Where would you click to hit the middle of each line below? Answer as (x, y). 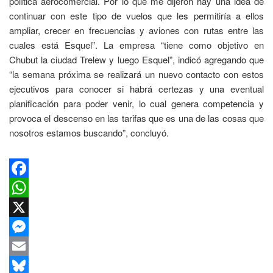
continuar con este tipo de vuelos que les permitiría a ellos (136, 16)
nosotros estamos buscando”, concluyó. (89, 133)
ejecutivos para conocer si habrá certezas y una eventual (136, 89)
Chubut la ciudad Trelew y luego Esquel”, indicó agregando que (136, 60)
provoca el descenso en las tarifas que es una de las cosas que (136, 118)
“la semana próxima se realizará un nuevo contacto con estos (136, 74)
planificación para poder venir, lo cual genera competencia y (136, 104)
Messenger (31, 246)
